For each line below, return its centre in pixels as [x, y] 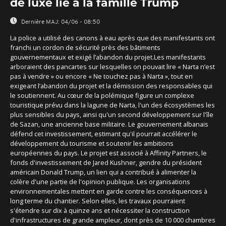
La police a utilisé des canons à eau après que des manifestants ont [112, 38]
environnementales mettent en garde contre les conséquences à [109, 191]
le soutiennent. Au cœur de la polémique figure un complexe [102, 95]
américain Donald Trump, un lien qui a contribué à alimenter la [103, 172]
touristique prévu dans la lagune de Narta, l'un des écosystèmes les [112, 105]
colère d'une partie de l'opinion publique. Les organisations [100, 181]
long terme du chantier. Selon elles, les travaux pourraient [98, 201]
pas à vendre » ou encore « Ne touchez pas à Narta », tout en [101, 76]
